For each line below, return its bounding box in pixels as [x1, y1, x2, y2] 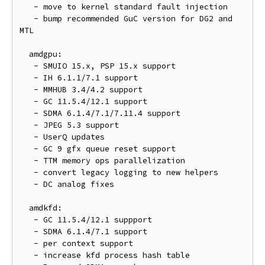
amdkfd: [20, 203, 29, 213]
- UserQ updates [20, 132, 34, 142]
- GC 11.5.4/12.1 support [20, 96, 34, 106]
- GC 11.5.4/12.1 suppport [20, 215, 34, 225]
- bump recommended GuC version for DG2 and [20, 14, 34, 24]
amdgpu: [20, 49, 29, 59]
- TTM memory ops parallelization [20, 156, 34, 166]
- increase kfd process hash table [20, 250, 34, 260]
